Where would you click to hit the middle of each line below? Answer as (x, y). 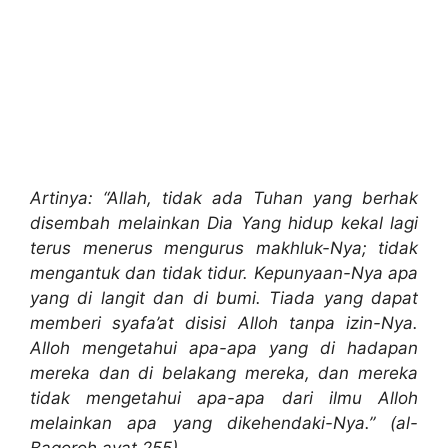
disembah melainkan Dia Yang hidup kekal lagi (224, 223)
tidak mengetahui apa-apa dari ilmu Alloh (224, 398)
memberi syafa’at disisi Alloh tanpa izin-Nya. (224, 323)
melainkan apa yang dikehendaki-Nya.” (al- (224, 423)
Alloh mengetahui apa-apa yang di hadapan (224, 348)
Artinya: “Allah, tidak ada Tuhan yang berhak (224, 198)
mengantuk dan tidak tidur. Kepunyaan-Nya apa (224, 273)
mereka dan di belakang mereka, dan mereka (224, 373)
